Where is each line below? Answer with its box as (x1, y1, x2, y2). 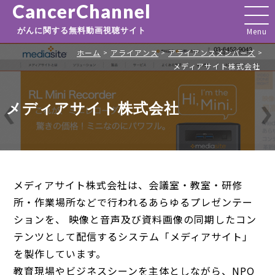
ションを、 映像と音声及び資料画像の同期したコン (14, 212, 257, 227)
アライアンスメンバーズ (168, 47, 255, 58)
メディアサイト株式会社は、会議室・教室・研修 (14, 177, 242, 192)
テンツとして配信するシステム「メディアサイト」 (14, 229, 253, 244)
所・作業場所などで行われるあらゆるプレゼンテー (14, 195, 253, 209)
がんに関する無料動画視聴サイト (17, 25, 146, 35)
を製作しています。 (14, 246, 106, 261)
